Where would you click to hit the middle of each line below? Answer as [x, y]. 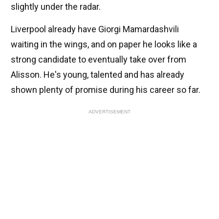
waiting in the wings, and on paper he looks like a [104, 44]
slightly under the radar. [56, 7]
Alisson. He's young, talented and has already [98, 75]
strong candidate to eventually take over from [99, 60]
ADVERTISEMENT [109, 112]
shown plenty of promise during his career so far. [106, 90]
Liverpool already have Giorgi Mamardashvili [95, 29]
